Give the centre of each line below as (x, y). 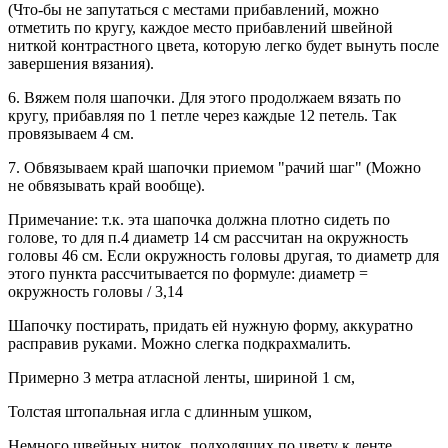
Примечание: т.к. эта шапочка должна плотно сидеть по (199, 219)
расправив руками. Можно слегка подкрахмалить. (179, 343)
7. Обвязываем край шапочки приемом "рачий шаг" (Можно (214, 167)
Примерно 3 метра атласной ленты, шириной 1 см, (181, 377)
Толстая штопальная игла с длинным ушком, (160, 411)
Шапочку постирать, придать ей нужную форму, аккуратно (210, 325)
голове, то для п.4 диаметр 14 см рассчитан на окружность (208, 237)
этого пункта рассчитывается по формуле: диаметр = (188, 273)
